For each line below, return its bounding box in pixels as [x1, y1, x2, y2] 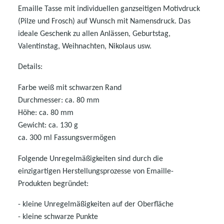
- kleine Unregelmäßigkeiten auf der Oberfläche [18, 200, 173, 208]
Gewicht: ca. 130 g [18, 121, 78, 129]
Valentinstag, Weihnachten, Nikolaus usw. [18, 42, 151, 50]
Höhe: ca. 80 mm [18, 108, 73, 117]
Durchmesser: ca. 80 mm [18, 96, 99, 104]
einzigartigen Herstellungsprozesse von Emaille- [18, 167, 173, 175]
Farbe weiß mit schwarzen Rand [18, 83, 121, 92]
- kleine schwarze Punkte [18, 212, 98, 221]
